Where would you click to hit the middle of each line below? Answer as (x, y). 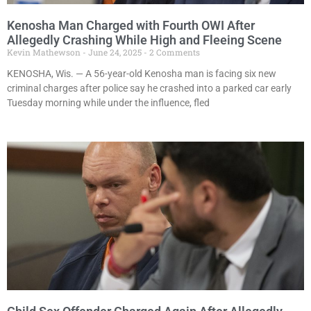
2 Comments (174, 52)
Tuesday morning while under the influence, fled (108, 103)
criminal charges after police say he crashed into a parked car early (149, 89)
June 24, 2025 (115, 52)
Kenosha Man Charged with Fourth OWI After (131, 26)
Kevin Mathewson (45, 52)
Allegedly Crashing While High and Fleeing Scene (144, 40)
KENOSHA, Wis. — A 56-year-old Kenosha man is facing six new (142, 74)
